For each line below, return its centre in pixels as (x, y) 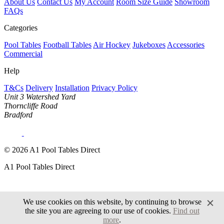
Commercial (23, 54)
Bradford (18, 115)
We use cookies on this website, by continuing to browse (112, 202)
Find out (186, 211)
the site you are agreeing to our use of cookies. (99, 211)
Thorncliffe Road (31, 106)
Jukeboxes (149, 45)
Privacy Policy (114, 88)
